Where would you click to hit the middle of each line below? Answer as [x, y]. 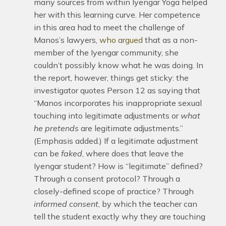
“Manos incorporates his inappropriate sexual [118, 103]
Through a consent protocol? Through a [107, 179]
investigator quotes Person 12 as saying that [117, 90]
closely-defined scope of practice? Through [114, 191]
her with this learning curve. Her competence [117, 15]
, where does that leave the [133, 153]
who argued [121, 40]
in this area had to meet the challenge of [109, 27]
